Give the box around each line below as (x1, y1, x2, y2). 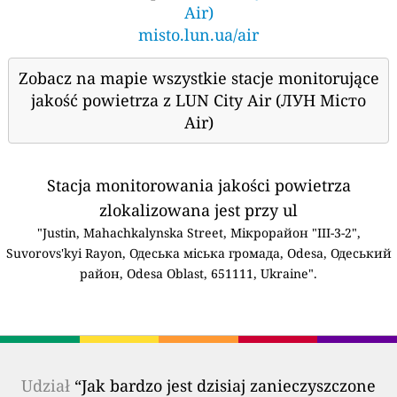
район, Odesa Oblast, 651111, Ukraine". (80, 264, 317, 282)
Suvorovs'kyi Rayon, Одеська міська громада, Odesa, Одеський (5, 244, 392, 261)
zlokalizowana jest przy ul (99, 198, 298, 221)
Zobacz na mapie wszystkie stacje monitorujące (18, 66, 379, 89)
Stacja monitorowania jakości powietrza (46, 174, 351, 196)
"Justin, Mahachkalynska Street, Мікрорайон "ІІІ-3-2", (36, 223, 361, 241)
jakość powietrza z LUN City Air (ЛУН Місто (31, 89, 366, 111)
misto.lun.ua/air (138, 23, 259, 45)
